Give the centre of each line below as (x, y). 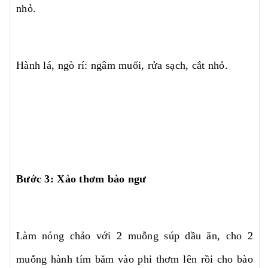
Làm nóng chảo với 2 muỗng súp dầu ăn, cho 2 (135, 235)
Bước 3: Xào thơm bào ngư (81, 179)
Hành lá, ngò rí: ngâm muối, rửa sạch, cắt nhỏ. (122, 65)
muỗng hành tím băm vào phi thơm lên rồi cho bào (135, 259)
